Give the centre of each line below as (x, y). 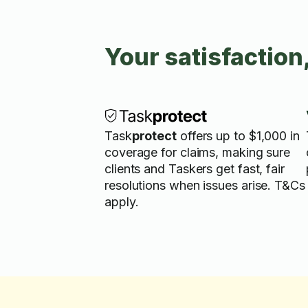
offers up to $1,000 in (238, 136)
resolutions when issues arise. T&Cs (205, 185)
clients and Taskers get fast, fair (195, 169)
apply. (122, 202)
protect (154, 136)
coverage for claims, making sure (198, 152)
